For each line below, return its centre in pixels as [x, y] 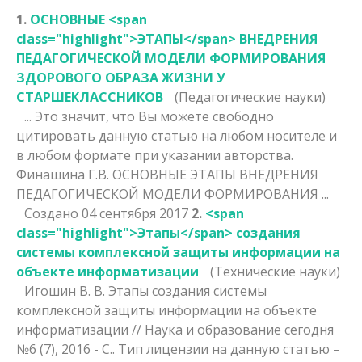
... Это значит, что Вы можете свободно [149, 116]
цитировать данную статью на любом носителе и [177, 135]
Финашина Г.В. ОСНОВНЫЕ [103, 174]
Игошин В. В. [66, 290]
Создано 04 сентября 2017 [108, 213]
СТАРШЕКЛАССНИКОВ [91, 97]
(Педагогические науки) [250, 97]
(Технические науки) [275, 271]
